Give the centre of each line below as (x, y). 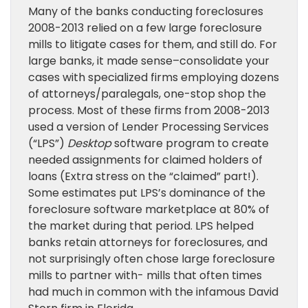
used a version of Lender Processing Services (148, 127)
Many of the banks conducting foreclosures (146, 11)
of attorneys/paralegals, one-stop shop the (147, 94)
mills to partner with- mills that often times (145, 275)
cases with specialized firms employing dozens (154, 77)
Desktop (91, 143)
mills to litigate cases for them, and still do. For (153, 44)
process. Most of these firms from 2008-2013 (149, 110)
